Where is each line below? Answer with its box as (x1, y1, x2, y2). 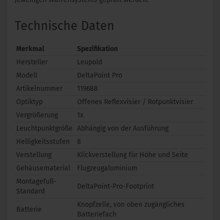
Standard (16, 187, 45, 196)
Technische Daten (15, 19, 114, 34)
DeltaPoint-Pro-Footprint (77, 182, 154, 191)
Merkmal (16, 45, 44, 54)
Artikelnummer (16, 84, 62, 93)
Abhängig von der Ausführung (77, 124, 168, 133)
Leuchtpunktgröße (16, 124, 73, 133)
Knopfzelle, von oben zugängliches (77, 200, 185, 209)
